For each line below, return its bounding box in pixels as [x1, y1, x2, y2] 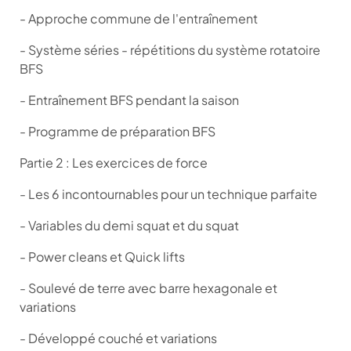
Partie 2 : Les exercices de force [20, 154, 208, 171]
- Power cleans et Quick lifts [20, 248, 185, 265]
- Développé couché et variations [20, 329, 217, 346]
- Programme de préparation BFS [20, 122, 215, 139]
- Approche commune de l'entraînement [20, 9, 258, 27]
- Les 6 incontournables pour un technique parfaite [20, 185, 317, 202]
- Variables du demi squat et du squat [20, 216, 239, 233]
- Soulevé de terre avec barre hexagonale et [20, 279, 277, 296]
